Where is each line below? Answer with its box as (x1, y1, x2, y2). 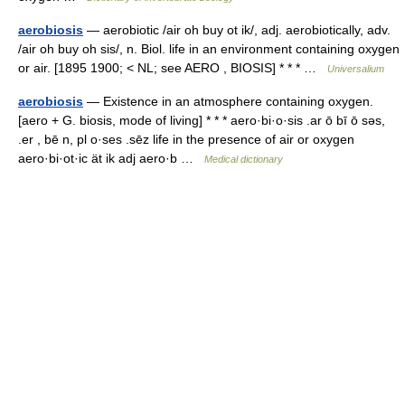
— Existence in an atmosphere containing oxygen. (83, 94, 373, 108)
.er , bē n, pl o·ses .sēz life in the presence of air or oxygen (18, 132, 354, 146)
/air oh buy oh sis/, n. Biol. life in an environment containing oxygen (18, 42, 400, 56)
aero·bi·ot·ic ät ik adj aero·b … (18, 151, 204, 165)
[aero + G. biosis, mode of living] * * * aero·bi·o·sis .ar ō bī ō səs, (18, 113, 385, 127)
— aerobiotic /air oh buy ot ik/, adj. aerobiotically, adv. (83, 23, 391, 37)
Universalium (327, 63, 384, 74)
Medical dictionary (204, 154, 283, 165)
